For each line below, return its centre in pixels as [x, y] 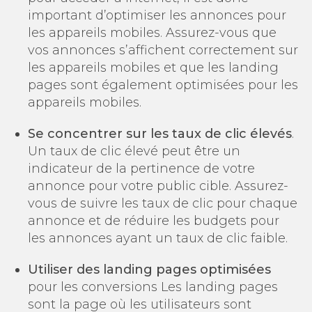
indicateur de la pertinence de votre [141, 168]
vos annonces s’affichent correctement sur [163, 50]
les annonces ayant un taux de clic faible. [158, 238]
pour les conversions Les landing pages [153, 287]
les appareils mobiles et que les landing [153, 67]
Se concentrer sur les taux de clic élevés [160, 133]
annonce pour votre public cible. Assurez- [158, 186]
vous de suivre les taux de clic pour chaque [163, 203]
